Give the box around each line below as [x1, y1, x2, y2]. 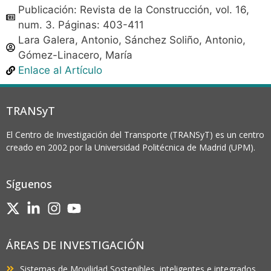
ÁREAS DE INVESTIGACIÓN [6, 237, 145, 252]
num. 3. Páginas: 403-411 [18, 18, 144, 31]
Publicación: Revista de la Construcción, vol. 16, [18, 3, 249, 16]
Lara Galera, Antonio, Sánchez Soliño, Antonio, [18, 33, 246, 46]
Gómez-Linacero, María [18, 48, 132, 61]
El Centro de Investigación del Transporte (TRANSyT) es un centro [6, 128, 264, 140]
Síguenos [6, 176, 52, 191]
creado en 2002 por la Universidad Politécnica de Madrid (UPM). [6, 141, 255, 153]
